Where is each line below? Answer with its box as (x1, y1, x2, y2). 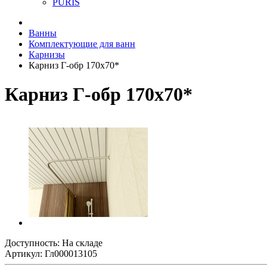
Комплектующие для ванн (29, 39, 135, 49)
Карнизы (29, 49, 65, 60)
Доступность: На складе (5, 237, 103, 248)
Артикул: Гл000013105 (5, 248, 97, 259)
